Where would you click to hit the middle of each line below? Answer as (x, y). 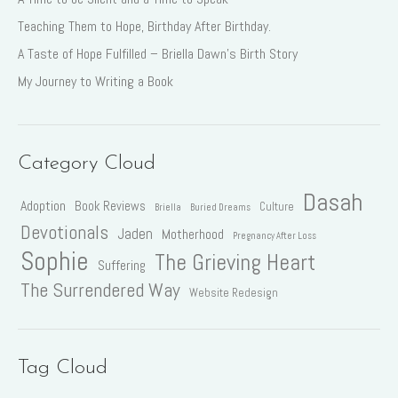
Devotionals (64, 232)
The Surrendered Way (100, 290)
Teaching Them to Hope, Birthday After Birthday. (144, 26)
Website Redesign (234, 292)
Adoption (43, 205)
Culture (277, 206)
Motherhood (193, 234)
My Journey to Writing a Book (96, 81)
